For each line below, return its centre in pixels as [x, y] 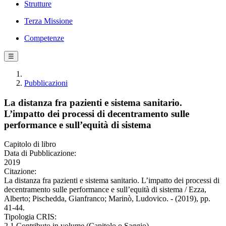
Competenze [44, 38]
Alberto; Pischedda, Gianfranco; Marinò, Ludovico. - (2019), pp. [107, 199]
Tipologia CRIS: [30, 217]
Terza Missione [48, 21]
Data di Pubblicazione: [40, 153]
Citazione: [20, 172]
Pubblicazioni [46, 83]
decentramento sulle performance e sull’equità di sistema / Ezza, [105, 190]
